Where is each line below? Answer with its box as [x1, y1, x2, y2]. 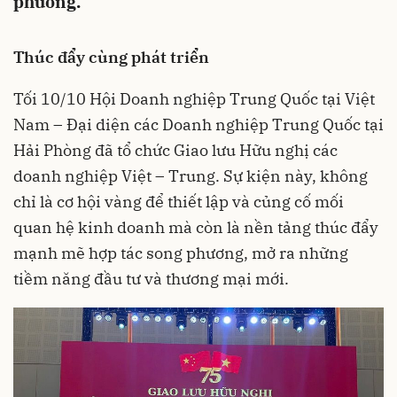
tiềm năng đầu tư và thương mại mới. [13, 269, 289, 289]
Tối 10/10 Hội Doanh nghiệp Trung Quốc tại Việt [13, 89, 375, 109]
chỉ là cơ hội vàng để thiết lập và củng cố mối [13, 191, 344, 212]
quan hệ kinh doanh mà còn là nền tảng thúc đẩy [13, 217, 378, 237]
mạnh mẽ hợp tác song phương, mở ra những [13, 243, 348, 263]
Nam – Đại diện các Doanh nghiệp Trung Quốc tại [13, 114, 384, 135]
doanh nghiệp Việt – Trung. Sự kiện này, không [13, 166, 368, 186]
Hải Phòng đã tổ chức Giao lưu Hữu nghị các [13, 140, 338, 160]
